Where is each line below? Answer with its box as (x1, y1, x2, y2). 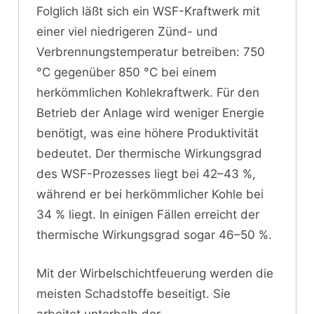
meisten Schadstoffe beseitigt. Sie (36, 286, 231, 301)
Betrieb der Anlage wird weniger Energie (36, 106, 264, 121)
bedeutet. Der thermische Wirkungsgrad (36, 146, 262, 161)
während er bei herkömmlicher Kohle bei (36, 187, 264, 202)
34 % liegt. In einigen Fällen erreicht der (36, 207, 259, 222)
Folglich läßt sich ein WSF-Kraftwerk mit (36, 4, 260, 19)
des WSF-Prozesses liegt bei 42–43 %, (36, 167, 256, 182)
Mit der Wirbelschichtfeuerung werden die (36, 266, 273, 280)
